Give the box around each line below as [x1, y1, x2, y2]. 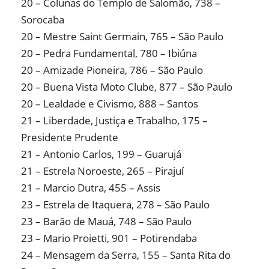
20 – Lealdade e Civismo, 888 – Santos [21, 97, 198, 111]
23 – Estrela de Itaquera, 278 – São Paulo [21, 198, 210, 212]
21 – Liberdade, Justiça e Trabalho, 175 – [21, 113, 208, 128]
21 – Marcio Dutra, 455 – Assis [21, 181, 160, 195]
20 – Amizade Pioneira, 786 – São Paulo [21, 63, 203, 77]
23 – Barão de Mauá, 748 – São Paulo [21, 214, 192, 229]
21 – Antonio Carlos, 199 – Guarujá [21, 147, 181, 162]
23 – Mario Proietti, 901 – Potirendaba [21, 231, 197, 246]
